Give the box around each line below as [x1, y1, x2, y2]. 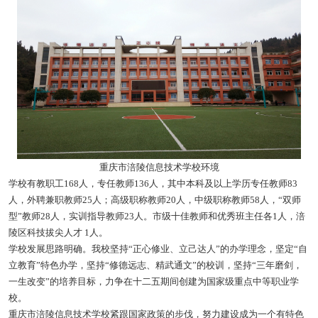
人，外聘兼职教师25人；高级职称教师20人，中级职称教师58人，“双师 [8, 194, 301, 206]
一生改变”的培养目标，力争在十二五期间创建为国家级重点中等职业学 [8, 276, 299, 287]
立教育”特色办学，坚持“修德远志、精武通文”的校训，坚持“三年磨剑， [8, 260, 302, 271]
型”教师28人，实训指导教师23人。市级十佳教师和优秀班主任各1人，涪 [8, 211, 305, 222]
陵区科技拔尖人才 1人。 [8, 227, 108, 238]
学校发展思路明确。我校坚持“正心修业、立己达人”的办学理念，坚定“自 [8, 243, 307, 255]
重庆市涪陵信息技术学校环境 [99, 162, 219, 173]
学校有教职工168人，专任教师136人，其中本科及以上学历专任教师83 [8, 178, 297, 190]
